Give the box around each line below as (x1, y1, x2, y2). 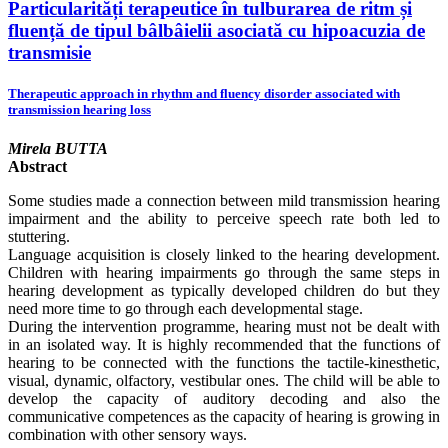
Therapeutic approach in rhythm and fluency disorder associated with (8, 85, 400, 101)
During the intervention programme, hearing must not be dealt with (8, 317, 440, 335)
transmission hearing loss (8, 101, 151, 117)
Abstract (8, 157, 67, 175)
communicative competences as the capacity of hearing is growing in (8, 407, 440, 425)
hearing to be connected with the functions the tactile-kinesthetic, (8, 353, 440, 371)
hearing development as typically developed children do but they (8, 281, 440, 299)
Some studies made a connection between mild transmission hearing (8, 191, 440, 209)
